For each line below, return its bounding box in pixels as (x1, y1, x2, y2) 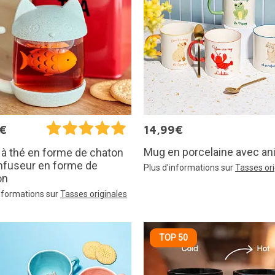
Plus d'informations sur (144, 163, 235, 173)
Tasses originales (60, 189, 127, 199)
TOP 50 (159, 233, 188, 243)
